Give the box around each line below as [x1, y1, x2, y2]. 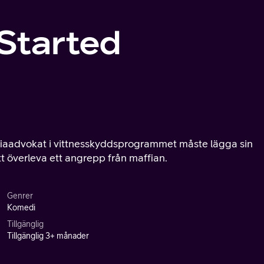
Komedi [7, 203, 35, 212]
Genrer [7, 191, 33, 200]
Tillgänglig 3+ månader [7, 231, 89, 240]
